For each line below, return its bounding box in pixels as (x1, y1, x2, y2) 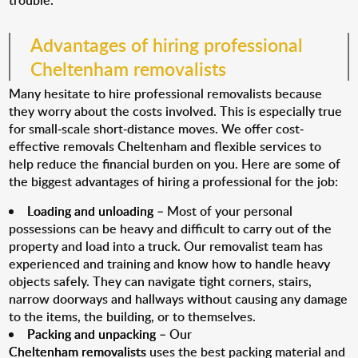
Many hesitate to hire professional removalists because (9, 85, 323, 102)
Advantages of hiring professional (30, 32, 304, 58)
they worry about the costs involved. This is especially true (9, 102, 343, 120)
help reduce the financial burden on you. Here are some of (9, 155, 341, 173)
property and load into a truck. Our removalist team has (9, 237, 324, 255)
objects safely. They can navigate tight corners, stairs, (9, 272, 312, 290)
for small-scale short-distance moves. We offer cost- (9, 120, 304, 137)
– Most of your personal (153, 202, 293, 220)
